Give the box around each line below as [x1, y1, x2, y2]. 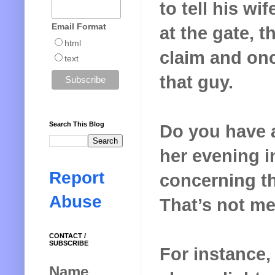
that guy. [160, 72, 233, 92]
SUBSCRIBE [49, 239, 88, 247]
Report [49, 168, 104, 188]
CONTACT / [49, 232, 86, 240]
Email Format [51, 21, 106, 31]
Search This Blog [49, 120, 104, 128]
